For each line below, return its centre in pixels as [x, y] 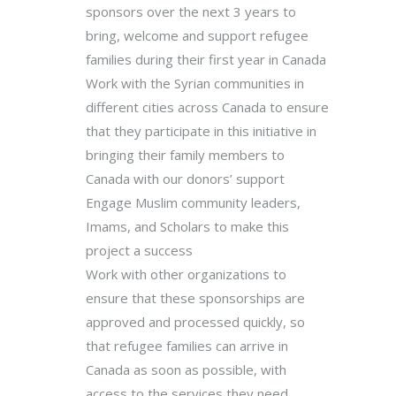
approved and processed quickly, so [195, 321]
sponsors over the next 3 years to [190, 11]
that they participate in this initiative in [201, 130]
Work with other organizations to [186, 274]
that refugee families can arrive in [187, 345]
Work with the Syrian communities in [194, 83]
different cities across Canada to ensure [207, 107]
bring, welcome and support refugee [197, 35]
